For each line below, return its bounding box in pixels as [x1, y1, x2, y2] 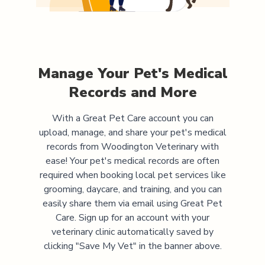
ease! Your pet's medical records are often [46, 154, 219, 167]
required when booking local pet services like [39, 168, 226, 182]
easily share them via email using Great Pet [43, 196, 222, 210]
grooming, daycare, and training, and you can [43, 182, 222, 196]
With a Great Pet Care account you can [51, 111, 214, 125]
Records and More [68, 82, 197, 102]
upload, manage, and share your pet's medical [38, 125, 227, 139]
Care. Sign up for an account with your [56, 211, 209, 224]
